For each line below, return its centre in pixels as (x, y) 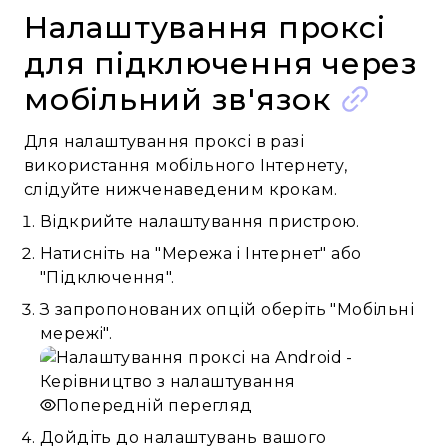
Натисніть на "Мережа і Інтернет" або (201, 253)
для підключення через (221, 63)
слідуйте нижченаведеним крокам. (181, 189)
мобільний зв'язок (177, 99)
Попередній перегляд (154, 405)
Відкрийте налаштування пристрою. (200, 221)
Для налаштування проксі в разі (164, 141)
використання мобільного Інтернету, (186, 165)
